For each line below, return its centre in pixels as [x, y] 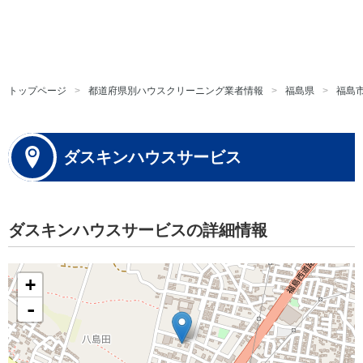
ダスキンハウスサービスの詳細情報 [138, 230]
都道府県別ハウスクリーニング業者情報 [176, 91]
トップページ [37, 91]
